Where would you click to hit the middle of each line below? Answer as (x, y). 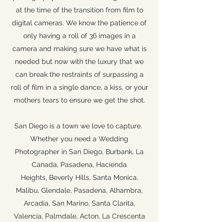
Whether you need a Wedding (79, 139)
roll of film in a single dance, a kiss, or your (79, 87)
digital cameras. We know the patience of (79, 23)
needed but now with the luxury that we (79, 61)
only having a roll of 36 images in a (79, 36)
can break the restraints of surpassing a (79, 74)
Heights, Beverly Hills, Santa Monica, (79, 177)
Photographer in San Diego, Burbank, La (79, 152)
